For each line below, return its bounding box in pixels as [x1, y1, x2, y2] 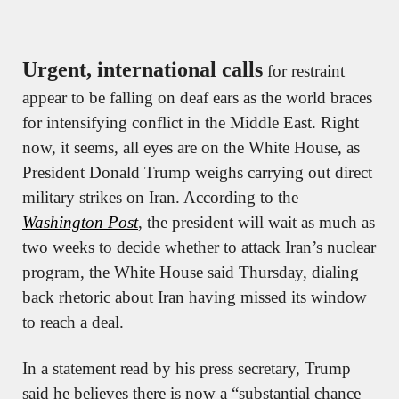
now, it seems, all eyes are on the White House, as [22, 137, 360, 157]
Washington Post [22, 212, 138, 232]
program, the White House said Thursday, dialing [22, 262, 359, 281]
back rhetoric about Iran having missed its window [22, 287, 367, 306]
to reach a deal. [22, 312, 124, 331]
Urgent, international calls [22, 57, 263, 81]
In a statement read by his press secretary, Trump [22, 358, 351, 378]
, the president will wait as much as [138, 212, 375, 232]
